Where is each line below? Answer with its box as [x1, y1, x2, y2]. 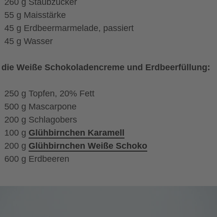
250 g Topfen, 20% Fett [4, 88, 94, 98]
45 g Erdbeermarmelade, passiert [4, 23, 134, 33]
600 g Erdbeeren [4, 154, 69, 164]
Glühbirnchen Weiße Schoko [29, 140, 147, 151]
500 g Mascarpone [4, 101, 77, 111]
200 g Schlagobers [4, 114, 77, 124]
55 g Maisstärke [4, 10, 66, 20]
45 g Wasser [4, 36, 53, 46]
